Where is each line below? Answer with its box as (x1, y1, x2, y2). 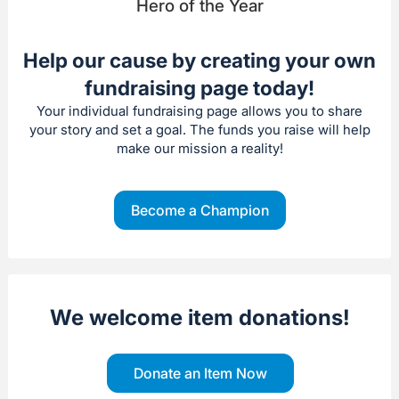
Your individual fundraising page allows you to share (37, 102, 362, 119)
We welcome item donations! (49, 305, 350, 331)
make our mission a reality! (116, 139, 283, 157)
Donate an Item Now (134, 364, 267, 383)
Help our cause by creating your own (23, 47, 376, 72)
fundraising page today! (85, 75, 314, 100)
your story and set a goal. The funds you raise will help (28, 120, 370, 138)
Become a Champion (130, 201, 269, 220)
